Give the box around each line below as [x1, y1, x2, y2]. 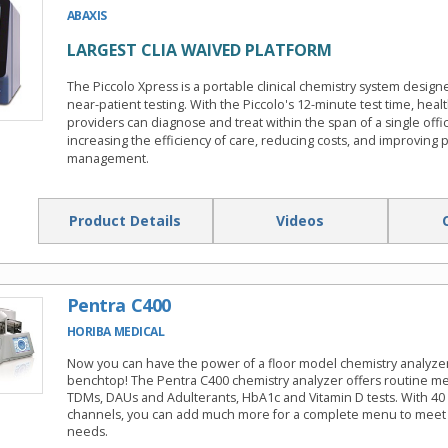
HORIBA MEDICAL [66, 323, 165, 341]
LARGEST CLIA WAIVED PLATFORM [66, 39, 332, 62]
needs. [66, 423, 108, 441]
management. [66, 150, 149, 168]
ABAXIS [66, 7, 107, 25]
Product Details [69, 211, 181, 231]
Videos [276, 211, 324, 231]
